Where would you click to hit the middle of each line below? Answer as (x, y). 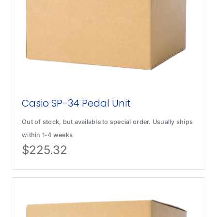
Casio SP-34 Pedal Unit (77, 103)
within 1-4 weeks (47, 135)
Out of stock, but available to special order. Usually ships (108, 122)
